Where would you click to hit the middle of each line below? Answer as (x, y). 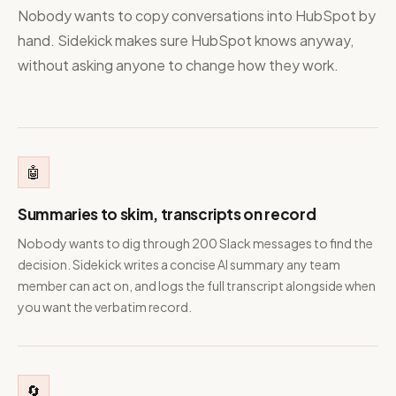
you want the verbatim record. (105, 307)
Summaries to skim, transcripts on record (167, 214)
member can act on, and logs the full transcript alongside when (197, 286)
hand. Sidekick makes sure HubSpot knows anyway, (186, 40)
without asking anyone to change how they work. (178, 65)
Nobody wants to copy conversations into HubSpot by (197, 15)
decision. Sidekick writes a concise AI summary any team (179, 264)
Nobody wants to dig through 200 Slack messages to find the (195, 243)
